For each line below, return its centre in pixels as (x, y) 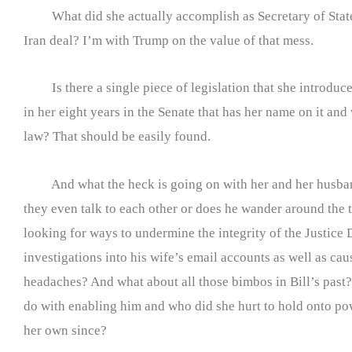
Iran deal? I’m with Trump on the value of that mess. (169, 40)
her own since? (65, 331)
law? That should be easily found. (117, 137)
